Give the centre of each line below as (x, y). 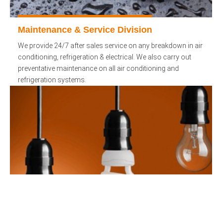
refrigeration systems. (52, 80)
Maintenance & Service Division (85, 29)
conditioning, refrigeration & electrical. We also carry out (105, 57)
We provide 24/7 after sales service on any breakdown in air (110, 45)
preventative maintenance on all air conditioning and (98, 68)
